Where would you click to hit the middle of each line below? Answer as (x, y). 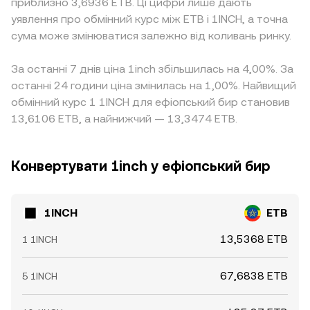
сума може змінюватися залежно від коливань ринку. (151, 36)
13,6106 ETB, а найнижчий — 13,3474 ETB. (124, 119)
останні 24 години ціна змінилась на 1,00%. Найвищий (154, 85)
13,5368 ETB (254, 239)
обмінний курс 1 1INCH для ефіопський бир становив (151, 102)
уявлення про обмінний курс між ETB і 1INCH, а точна (149, 19)
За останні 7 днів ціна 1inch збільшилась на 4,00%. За (152, 69)
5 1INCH (40, 276)
